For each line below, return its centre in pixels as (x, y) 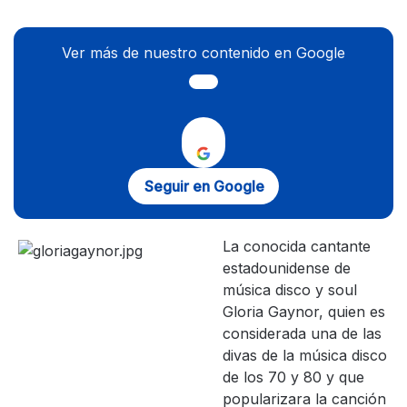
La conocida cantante (297, 246)
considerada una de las (302, 333)
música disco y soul (290, 290)
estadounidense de (287, 268)
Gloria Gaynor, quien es (304, 312)
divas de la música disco (305, 355)
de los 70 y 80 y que (293, 377)
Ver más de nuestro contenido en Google (203, 53)
